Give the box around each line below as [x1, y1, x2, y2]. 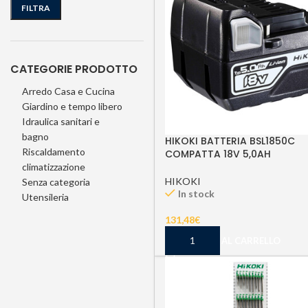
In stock [178, 187, 214, 199]
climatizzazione [22, 161, 85, 173]
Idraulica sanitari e [22, 115, 100, 127]
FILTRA [21, 2, 50, 13]
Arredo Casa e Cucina [22, 85, 115, 97]
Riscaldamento [22, 146, 85, 157]
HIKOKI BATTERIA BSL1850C [165, 133, 295, 148]
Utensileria [22, 191, 69, 203]
